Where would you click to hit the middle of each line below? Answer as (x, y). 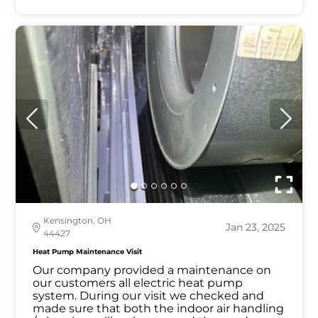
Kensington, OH (78, 221)
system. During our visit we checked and (149, 296)
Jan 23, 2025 (255, 227)
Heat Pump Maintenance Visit (88, 252)
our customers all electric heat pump (138, 283)
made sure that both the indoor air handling (159, 309)
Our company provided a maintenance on (152, 270)
